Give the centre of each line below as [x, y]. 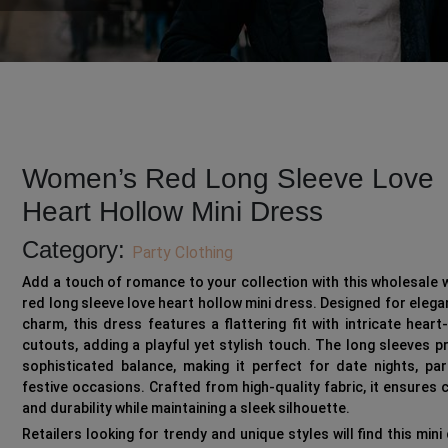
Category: [77, 250]
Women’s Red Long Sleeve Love [228, 179]
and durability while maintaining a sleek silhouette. [186, 408]
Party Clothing [183, 253]
